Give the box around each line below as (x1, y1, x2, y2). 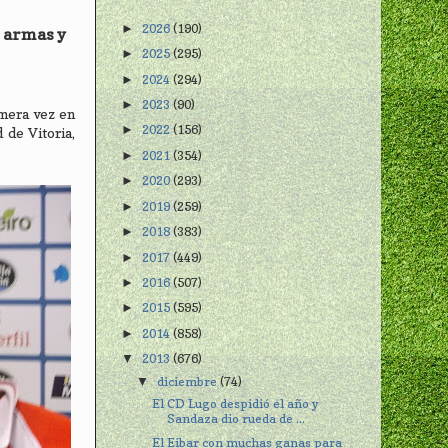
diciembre (157, 373, 221, 389)
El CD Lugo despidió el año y (152, 395, 320, 411)
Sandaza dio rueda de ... (167, 410, 306, 426)
